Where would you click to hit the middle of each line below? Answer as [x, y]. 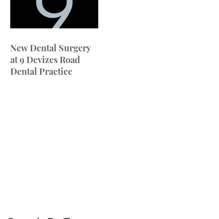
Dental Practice [41, 71]
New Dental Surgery [51, 48]
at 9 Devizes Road [45, 59]
